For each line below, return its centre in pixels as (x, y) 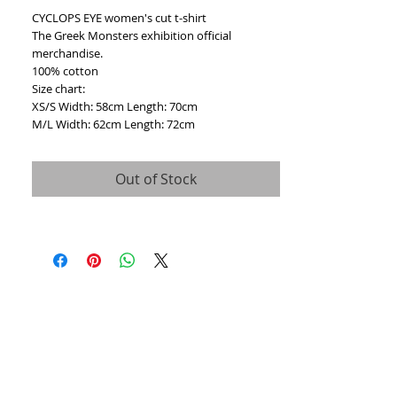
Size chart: (58, 89)
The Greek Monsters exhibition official (132, 36)
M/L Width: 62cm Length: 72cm (113, 125)
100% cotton (65, 71)
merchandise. (67, 54)
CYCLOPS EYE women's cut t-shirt (119, 18)
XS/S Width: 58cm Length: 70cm (115, 107)
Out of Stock (156, 179)
